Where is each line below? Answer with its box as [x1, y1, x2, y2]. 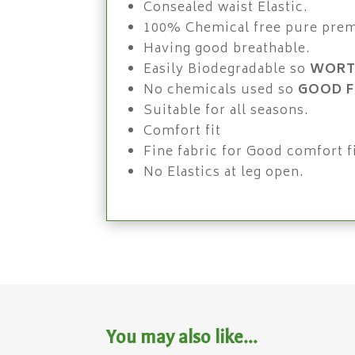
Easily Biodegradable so [143, 58, 311, 81]
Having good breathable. [143, 37, 311, 60]
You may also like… [106, 326, 258, 349]
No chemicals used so [143, 78, 299, 101]
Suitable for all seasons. [143, 99, 310, 122]
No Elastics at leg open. [143, 161, 305, 184]
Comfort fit [143, 120, 222, 143]
